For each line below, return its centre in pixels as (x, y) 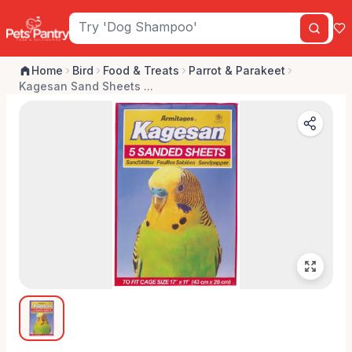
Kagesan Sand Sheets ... (86, 86)
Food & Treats (141, 70)
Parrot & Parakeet (237, 70)
